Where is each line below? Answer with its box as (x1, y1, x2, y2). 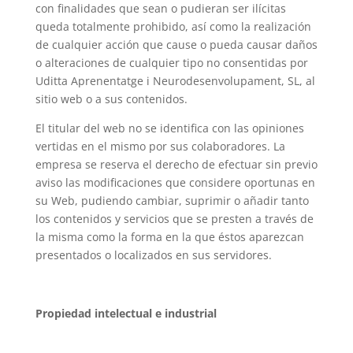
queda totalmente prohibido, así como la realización (35, 19, 311, 34)
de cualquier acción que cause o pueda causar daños (35, 37, 318, 52)
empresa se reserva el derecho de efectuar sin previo (35, 157, 318, 172)
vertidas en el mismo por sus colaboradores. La (35, 139, 285, 154)
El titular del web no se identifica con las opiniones (35, 121, 304, 136)
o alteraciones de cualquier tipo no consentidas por (35, 55, 308, 70)
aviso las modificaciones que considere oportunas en (35, 175, 315, 190)
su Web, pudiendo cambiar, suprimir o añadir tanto (35, 193, 309, 208)
